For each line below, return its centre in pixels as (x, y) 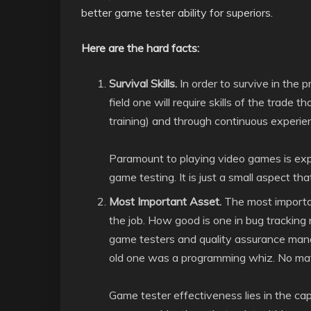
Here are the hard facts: (140, 48)
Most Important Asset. (165, 201)
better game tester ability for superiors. (177, 12)
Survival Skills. (143, 83)
